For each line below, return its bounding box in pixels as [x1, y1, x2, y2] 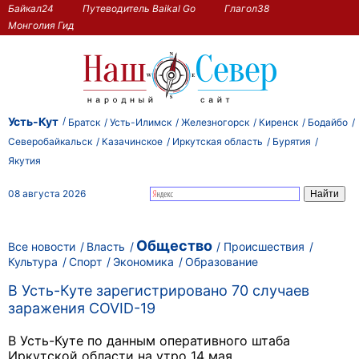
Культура [8, 254, 58, 268]
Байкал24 [8, 2, 54, 14]
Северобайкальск [8, 135, 92, 147]
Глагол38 [224, 2, 269, 14]
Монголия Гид [8, 18, 75, 31]
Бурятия [272, 135, 311, 147]
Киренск [259, 115, 298, 128]
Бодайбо [308, 115, 348, 128]
